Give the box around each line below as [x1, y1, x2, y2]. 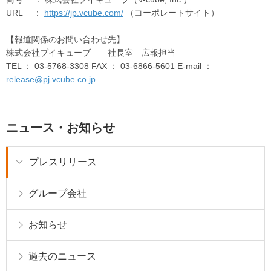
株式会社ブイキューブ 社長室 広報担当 [6, 48, 175, 58]
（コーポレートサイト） [123, 8, 219, 18]
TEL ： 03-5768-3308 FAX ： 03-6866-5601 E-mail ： [6, 61, 212, 71]
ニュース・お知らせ [6, 121, 115, 135]
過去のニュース [28, 250, 96, 261]
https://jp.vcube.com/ [44, 8, 123, 18]
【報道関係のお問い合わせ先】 [6, 34, 125, 45]
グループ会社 [28, 188, 87, 199]
